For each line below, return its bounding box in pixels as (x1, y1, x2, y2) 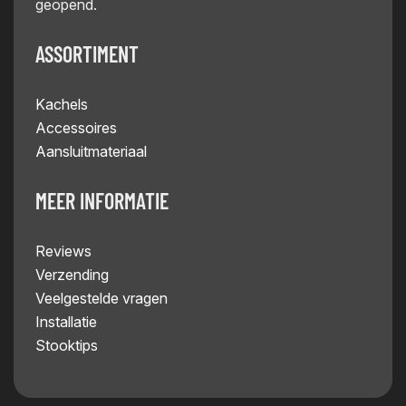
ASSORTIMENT (35, 41, 139, 68)
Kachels (35, 95, 88, 114)
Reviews (35, 242, 92, 261)
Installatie (35, 313, 97, 332)
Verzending (35, 266, 109, 285)
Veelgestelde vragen (35, 289, 168, 308)
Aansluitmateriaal (35, 142, 147, 161)
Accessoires (35, 119, 117, 138)
